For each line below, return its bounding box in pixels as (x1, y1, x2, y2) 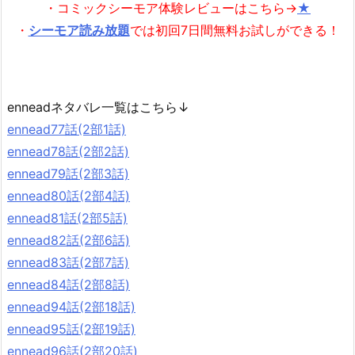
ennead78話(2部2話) (7, 143, 129, 160)
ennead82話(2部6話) (7, 232, 130, 249)
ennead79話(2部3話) (7, 166, 129, 182)
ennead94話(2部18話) (7, 299, 136, 315)
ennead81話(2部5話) (7, 210, 128, 227)
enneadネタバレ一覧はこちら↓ (7, 99, 189, 116)
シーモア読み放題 (28, 21, 130, 38)
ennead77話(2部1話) (7, 121, 126, 138)
